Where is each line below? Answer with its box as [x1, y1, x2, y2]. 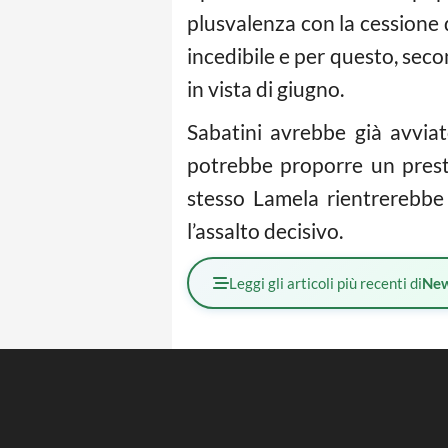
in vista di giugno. [187, 76, 344, 101]
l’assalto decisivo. [187, 218, 343, 243]
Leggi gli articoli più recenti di [229, 274, 422, 292]
